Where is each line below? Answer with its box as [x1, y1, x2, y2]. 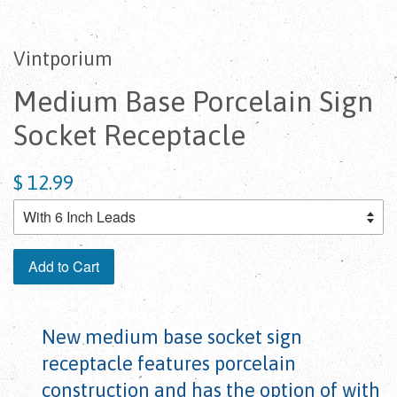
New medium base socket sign [42, 325, 302, 349]
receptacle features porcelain [42, 352, 296, 376]
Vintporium [13, 47, 113, 71]
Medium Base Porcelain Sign [13, 85, 373, 119]
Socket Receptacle [13, 119, 245, 152]
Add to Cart [28, 256, 99, 277]
